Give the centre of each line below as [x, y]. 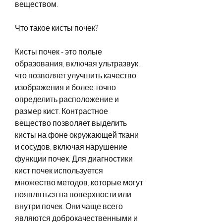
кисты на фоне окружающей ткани [77, 135]
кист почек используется [59, 170]
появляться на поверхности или [73, 194]
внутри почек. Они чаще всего [69, 206]
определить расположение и [67, 99]
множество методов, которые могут [79, 182]
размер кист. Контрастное [61, 111]
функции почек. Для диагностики [74, 158]
